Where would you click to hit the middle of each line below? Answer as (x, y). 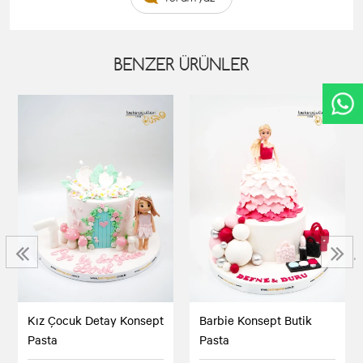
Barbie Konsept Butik (256, 320)
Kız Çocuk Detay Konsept (96, 320)
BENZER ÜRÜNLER (181, 64)
